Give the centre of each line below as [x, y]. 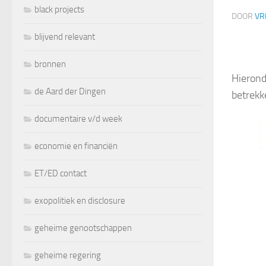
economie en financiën [76, 146]
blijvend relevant [65, 37]
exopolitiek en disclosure [80, 200]
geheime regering [68, 255]
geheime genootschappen [83, 228]
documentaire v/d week [78, 118]
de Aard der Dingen [70, 91]
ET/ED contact [61, 173]
